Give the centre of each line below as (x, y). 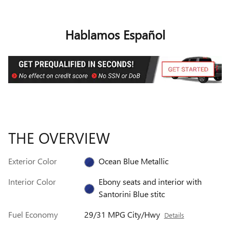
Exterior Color (33, 161)
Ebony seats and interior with (150, 182)
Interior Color (32, 182)
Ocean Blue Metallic (133, 161)
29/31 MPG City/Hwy (122, 215)
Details (174, 215)
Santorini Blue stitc (131, 194)
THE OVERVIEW (59, 138)
